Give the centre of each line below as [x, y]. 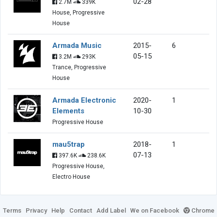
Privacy [36, 210]
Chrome [202, 210]
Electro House [71, 177]
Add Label [111, 210]
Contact [80, 210]
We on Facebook [155, 210]
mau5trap [69, 144]
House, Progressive [78, 12]
